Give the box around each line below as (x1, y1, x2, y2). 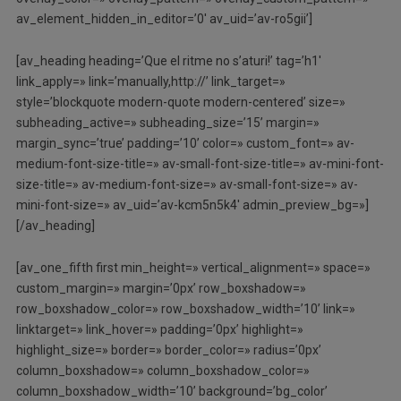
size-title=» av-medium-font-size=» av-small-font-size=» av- (15, 176, 358, 192)
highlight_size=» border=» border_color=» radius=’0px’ (15, 342, 321, 357)
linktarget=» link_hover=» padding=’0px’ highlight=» (15, 321, 303, 337)
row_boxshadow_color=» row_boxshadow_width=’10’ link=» (15, 301, 355, 316)
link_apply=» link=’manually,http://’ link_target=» (15, 73, 286, 89)
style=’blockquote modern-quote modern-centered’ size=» (15, 94, 346, 109)
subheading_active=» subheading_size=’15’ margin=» (15, 115, 320, 130)
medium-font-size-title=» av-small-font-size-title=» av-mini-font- (15, 156, 384, 171)
